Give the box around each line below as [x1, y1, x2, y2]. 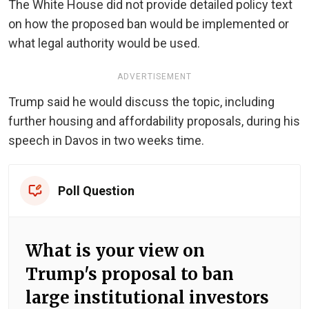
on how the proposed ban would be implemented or [8, 16, 289, 31]
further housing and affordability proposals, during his [8, 113, 300, 128]
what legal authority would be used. [8, 35, 200, 50]
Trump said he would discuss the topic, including [8, 94, 275, 109]
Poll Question [58, 183, 134, 198]
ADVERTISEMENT [117, 71, 192, 81]
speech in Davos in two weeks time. [8, 132, 204, 148]
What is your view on [26, 239, 205, 261]
